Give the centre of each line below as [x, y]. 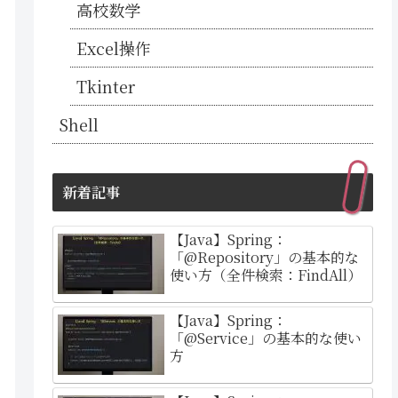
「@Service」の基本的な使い [266, 338]
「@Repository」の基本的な [265, 257]
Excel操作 [114, 48]
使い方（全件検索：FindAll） [266, 275]
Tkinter [107, 87]
